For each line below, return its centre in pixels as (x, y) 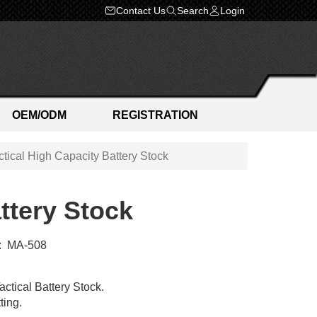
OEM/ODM (39, 115)
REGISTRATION (156, 115)
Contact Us (141, 10)
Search (193, 10)
